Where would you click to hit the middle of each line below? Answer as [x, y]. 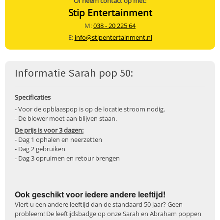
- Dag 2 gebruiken [40, 149]
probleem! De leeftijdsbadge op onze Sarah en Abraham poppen [108, 213]
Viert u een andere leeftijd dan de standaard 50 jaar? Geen [99, 204]
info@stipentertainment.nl [113, 37]
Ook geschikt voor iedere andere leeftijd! [90, 194]
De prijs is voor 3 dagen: [49, 130]
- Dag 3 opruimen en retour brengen [67, 158]
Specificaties [33, 97]
